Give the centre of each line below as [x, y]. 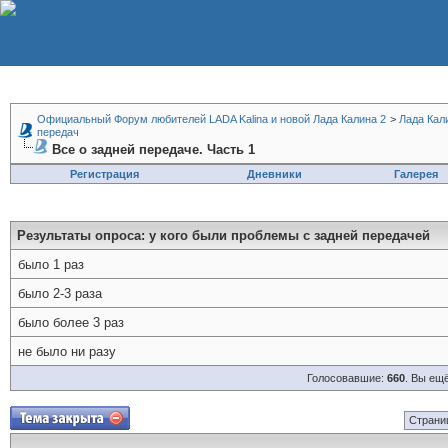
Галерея [415, 174]
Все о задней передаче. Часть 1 [153, 149]
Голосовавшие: [347, 378]
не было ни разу [67, 351]
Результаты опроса [79, 235]
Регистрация [104, 174]
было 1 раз [51, 264]
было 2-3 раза [60, 293]
